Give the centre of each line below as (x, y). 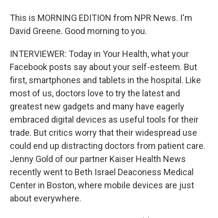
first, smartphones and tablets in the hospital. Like (105, 80)
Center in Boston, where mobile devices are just (102, 185)
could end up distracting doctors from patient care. (108, 146)
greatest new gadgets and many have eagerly (97, 106)
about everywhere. (45, 198)
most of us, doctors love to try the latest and (95, 93)
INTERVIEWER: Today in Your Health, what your (99, 54)
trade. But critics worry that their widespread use (103, 133)
